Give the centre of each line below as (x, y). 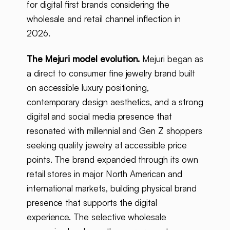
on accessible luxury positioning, (88, 87)
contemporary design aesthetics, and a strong (115, 102)
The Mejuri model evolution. (83, 59)
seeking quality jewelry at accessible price (107, 145)
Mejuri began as (171, 59)
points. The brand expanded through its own (112, 159)
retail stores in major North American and (104, 174)
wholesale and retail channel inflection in (103, 19)
